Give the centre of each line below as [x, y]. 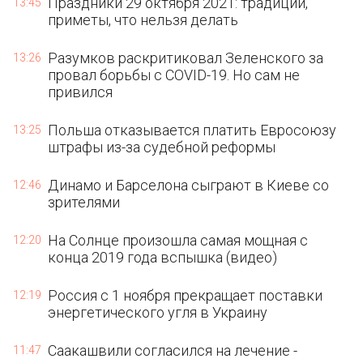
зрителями [84, 202]
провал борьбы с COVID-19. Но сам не [174, 75]
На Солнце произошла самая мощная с [178, 240]
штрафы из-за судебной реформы [162, 147]
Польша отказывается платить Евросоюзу [192, 130]
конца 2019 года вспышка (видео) [163, 257]
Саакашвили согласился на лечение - [173, 350]
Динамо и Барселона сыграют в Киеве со [189, 185]
